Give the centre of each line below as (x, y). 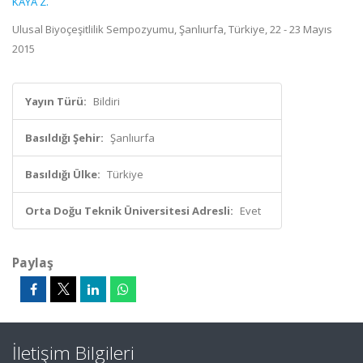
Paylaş (33, 262)
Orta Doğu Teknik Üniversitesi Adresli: (129, 210)
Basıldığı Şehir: (64, 137)
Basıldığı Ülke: (63, 174)
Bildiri (107, 101)
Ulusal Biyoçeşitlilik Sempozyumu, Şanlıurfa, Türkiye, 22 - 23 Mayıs (172, 29)
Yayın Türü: (56, 101)
